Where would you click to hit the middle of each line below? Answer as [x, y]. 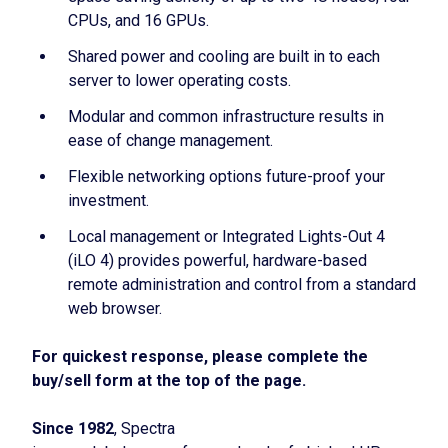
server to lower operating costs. [179, 80]
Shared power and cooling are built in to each [224, 56]
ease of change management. [170, 140]
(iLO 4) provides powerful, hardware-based [217, 260]
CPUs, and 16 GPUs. [138, 20]
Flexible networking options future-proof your [226, 176]
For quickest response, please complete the [200, 356]
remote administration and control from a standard [242, 284]
